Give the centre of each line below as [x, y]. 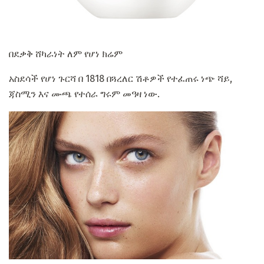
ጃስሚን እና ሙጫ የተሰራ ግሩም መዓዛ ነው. [84, 94]
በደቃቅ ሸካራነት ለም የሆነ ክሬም [66, 54]
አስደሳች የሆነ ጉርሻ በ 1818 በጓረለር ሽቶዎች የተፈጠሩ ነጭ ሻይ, [121, 78]
